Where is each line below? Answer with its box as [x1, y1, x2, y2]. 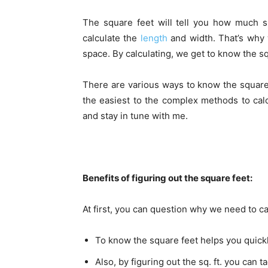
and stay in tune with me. [83, 110, 188, 121]
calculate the [83, 32, 141, 44]
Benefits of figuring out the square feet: [83, 172, 252, 184]
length [140, 32, 167, 44]
